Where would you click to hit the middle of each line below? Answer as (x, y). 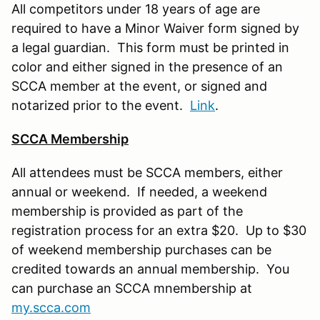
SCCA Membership (70, 139)
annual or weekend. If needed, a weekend (139, 191)
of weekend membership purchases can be (141, 249)
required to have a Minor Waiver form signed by (155, 28)
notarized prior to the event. (101, 105)
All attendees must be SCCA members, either (147, 172)
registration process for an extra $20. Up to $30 (159, 230)
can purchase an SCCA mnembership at (132, 288)
